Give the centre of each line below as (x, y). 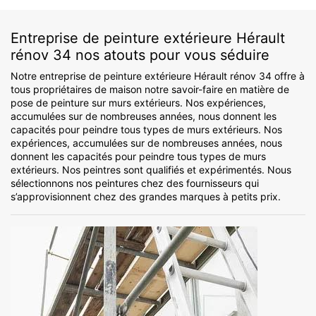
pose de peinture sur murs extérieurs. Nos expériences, (138, 103)
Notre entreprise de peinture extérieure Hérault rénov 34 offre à (158, 76)
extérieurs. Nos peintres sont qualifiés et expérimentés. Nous (151, 170)
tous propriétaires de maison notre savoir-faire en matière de (150, 90)
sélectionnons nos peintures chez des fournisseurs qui (135, 183)
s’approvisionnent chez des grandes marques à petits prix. (146, 197)
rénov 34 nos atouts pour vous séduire (140, 55)
